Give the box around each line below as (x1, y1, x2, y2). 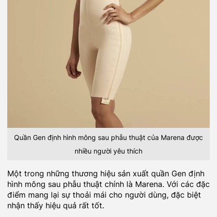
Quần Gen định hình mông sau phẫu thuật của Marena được (14, 133, 203, 141)
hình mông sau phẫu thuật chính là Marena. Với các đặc (7, 179, 210, 189)
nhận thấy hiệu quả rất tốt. (7, 201, 104, 211)
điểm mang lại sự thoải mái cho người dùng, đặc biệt (7, 190, 201, 200)
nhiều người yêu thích (75, 146, 142, 155)
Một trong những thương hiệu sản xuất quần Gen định (7, 169, 204, 179)
